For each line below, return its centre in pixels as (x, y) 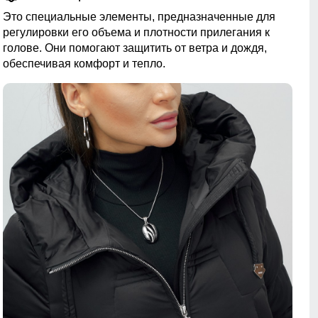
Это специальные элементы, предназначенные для (139, 17)
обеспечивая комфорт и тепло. (84, 64)
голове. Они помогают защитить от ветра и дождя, (135, 48)
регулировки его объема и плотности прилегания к (136, 33)
